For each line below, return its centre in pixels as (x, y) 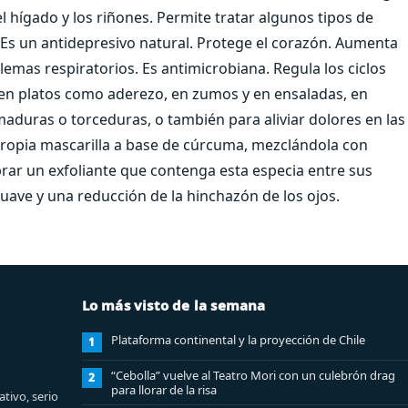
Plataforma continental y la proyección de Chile (238, 339)
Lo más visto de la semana (173, 305)
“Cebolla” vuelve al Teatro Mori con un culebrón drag (253, 375)
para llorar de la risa (163, 389)
